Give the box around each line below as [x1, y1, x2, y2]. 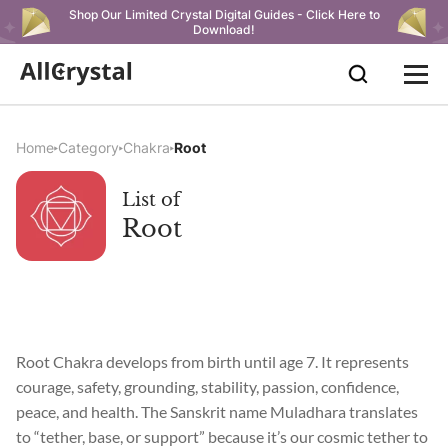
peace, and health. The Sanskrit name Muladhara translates [16, 402, 418, 421]
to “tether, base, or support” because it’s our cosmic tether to [16, 427, 428, 446]
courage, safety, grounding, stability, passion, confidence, [16, 377, 399, 396]
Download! [193, 22, 255, 37]
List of [122, 189, 180, 211]
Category [58, 139, 119, 156]
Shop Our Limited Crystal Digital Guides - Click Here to [68, 7, 380, 22]
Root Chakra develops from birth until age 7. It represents [16, 352, 409, 371]
